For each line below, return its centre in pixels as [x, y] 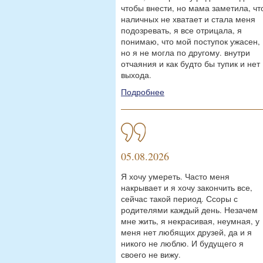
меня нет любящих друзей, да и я [186, 232]
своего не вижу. [151, 254]
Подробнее [143, 92]
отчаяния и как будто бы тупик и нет [190, 64]
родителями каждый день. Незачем [189, 210]
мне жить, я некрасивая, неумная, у [190, 221]
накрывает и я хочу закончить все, [187, 188]
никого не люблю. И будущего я [182, 243]
